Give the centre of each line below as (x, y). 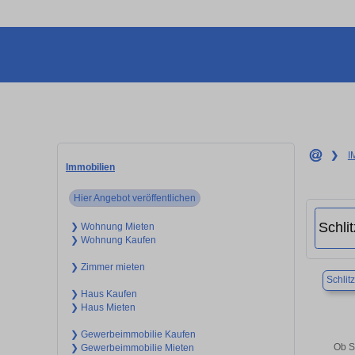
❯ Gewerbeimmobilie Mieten (132, 347)
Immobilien (90, 167)
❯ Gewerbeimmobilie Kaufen (133, 334)
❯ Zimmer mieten (107, 267)
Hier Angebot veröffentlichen (135, 198)
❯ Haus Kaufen (103, 294)
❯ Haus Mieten (103, 307)
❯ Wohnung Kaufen (113, 240)
